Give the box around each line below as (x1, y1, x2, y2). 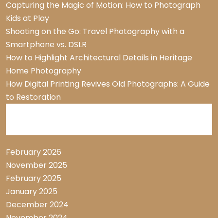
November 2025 (6, 160, 67, 171)
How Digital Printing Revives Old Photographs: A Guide (6, 78, 210, 90)
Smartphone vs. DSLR (6, 39, 87, 51)
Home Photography (6, 65, 81, 77)
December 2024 (6, 199, 69, 211)
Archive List (6, 111, 79, 128)
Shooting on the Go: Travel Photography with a (6, 26, 184, 37)
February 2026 (6, 146, 61, 158)
